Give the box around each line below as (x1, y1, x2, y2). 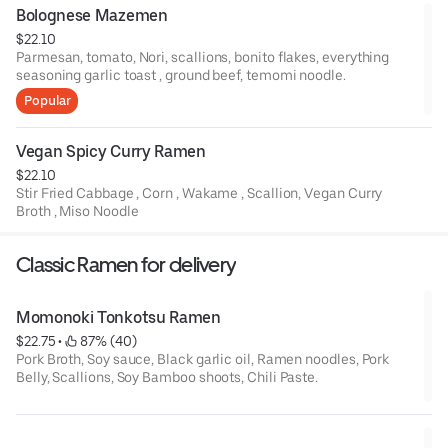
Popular (24, 92, 71, 108)
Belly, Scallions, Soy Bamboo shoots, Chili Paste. (16, 368, 319, 385)
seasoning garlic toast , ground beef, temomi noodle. (16, 66, 346, 83)
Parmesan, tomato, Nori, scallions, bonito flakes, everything (16, 48, 390, 65)
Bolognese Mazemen (16, 5, 168, 25)
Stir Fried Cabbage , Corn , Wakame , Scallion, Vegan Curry (16, 184, 248, 201)
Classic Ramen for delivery (16, 251, 237, 277)
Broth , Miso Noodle (16, 202, 139, 219)
